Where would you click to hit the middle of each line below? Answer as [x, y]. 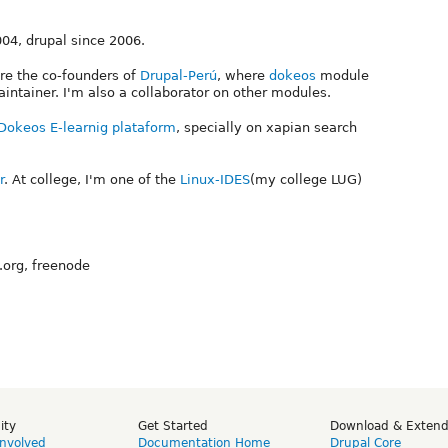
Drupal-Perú [178, 75]
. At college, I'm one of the [92, 179]
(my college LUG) [306, 179]
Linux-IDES [215, 179]
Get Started [173, 425]
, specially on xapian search [266, 127]
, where [243, 75]
